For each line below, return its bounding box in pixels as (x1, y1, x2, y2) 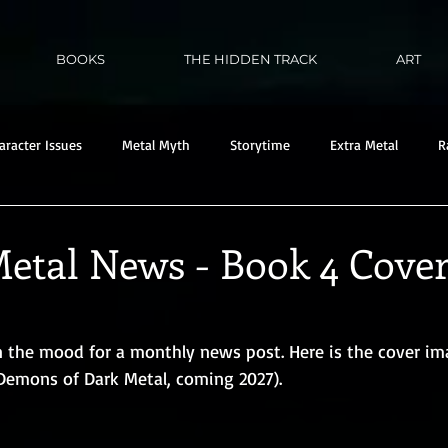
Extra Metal (330, 136, 398, 153)
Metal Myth (122, 136, 190, 153)
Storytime (230, 136, 290, 153)
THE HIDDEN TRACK (184, 51, 317, 67)
